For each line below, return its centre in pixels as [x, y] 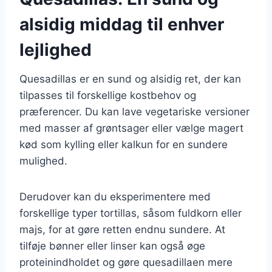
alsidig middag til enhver [122, 24]
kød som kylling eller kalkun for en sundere [124, 144]
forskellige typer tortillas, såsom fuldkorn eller [131, 213]
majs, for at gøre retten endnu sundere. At [122, 229]
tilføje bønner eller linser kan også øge [112, 246]
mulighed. [43, 161]
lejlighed [56, 49]
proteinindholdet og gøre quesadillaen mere [126, 262]
